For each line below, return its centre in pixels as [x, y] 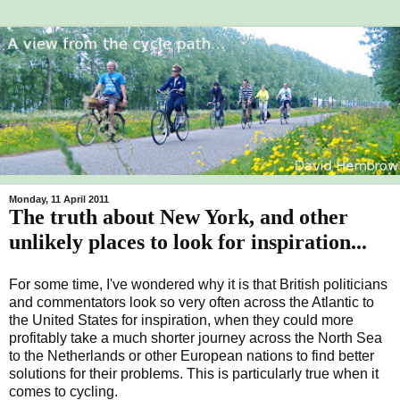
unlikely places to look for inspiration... [188, 241]
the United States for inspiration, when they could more [181, 320]
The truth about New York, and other [179, 216]
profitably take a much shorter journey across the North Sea [196, 337]
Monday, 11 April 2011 [59, 199]
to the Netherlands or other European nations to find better [192, 355]
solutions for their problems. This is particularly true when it [194, 373]
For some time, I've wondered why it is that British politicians [198, 284]
